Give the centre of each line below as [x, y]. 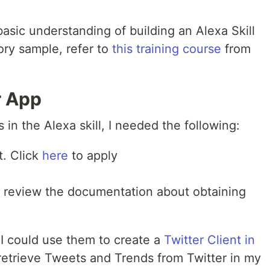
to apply [93, 155]
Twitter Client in [209, 240]
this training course [167, 49]
